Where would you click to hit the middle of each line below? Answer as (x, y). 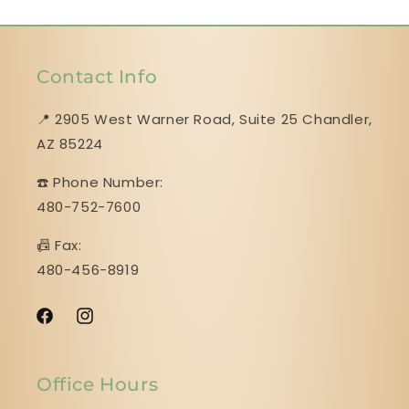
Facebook (67, 325)
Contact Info (97, 76)
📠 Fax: (59, 245)
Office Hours (98, 384)
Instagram (110, 325)
